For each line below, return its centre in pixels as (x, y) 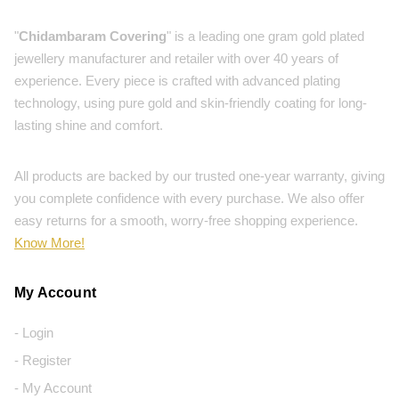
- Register (43, 361)
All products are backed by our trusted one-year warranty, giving (199, 176)
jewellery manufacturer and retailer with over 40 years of (176, 59)
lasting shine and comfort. (89, 126)
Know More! (49, 243)
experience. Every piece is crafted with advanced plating (177, 81)
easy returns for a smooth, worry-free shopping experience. (186, 221)
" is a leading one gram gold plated (265, 37)
